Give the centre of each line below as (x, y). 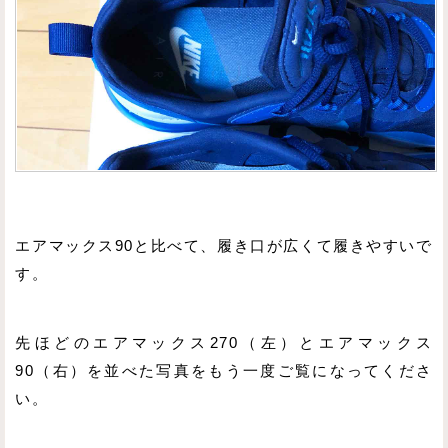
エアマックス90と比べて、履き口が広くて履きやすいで (224, 246)
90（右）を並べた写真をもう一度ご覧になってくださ (224, 371)
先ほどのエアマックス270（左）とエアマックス (224, 343)
